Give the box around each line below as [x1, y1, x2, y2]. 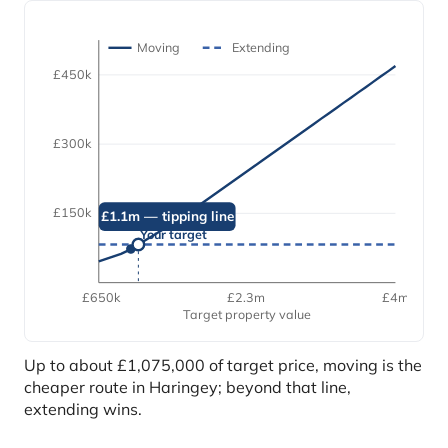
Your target [139, 226, 208, 243]
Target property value [183, 306, 312, 323]
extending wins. [24, 399, 142, 420]
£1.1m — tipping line [100, 207, 234, 226]
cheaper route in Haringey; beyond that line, [24, 377, 351, 398]
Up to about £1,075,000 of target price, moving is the [24, 355, 422, 376]
